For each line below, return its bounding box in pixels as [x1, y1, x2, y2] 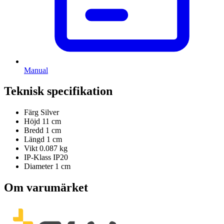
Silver [38, 108, 59, 117]
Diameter [24, 162, 53, 171]
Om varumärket [4, 181, 88, 194]
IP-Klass [24, 153, 51, 162]
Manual [24, 65, 48, 74]
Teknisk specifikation [4, 84, 112, 98]
